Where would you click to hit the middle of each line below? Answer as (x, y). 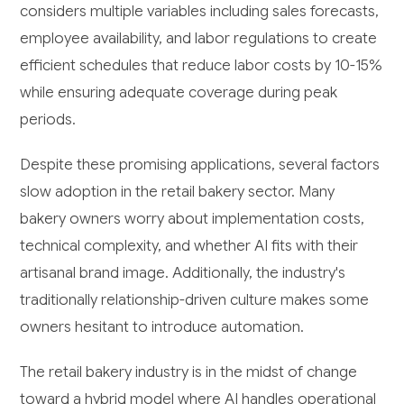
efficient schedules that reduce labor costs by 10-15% (202, 65)
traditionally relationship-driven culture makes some (195, 299)
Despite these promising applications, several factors (200, 164)
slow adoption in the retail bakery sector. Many (178, 191)
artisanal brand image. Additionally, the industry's (183, 272)
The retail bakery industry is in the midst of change (189, 372)
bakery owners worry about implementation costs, (193, 218)
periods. (48, 119)
